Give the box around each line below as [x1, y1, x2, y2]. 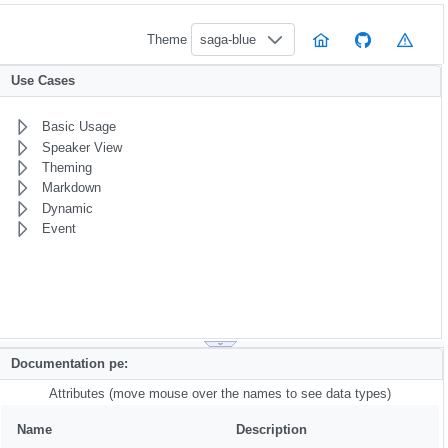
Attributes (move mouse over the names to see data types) [49, 385, 391, 401]
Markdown [41, 180, 101, 196]
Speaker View [41, 139, 122, 155]
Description [236, 421, 307, 437]
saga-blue [200, 32, 256, 47]
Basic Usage [41, 119, 116, 135]
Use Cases [10, 73, 75, 89]
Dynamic [41, 200, 93, 216]
